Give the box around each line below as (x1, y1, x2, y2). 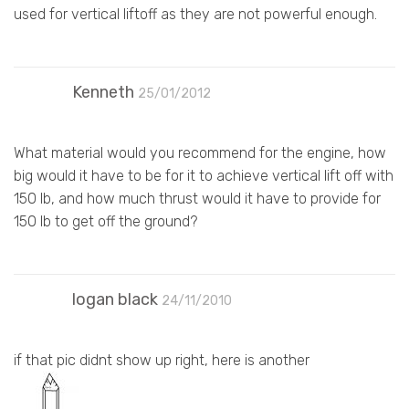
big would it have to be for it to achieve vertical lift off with (14, 166, 393, 184)
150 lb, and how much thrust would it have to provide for (14, 189, 381, 207)
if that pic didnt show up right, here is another (14, 351, 309, 369)
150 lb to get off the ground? (14, 212, 197, 230)
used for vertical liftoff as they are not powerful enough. (14, 5, 377, 23)
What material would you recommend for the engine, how (14, 143, 386, 162)
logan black (72, 288, 158, 309)
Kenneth (72, 81, 134, 102)
